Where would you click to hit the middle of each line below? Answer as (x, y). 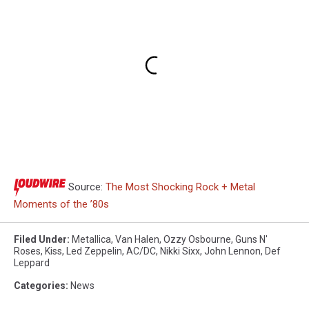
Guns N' (251, 240)
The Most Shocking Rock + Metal (180, 187)
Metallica (91, 240)
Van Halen (137, 240)
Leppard (32, 263)
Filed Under (40, 240)
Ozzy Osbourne (197, 240)
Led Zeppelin (94, 251)
